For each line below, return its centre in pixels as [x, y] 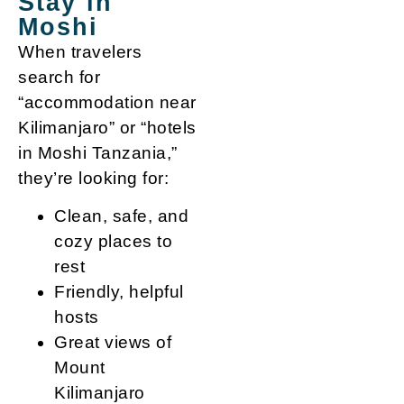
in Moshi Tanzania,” [98, 152]
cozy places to [113, 241]
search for [59, 77]
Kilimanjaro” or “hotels [107, 127]
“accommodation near [107, 102]
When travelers [80, 51]
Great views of [113, 342]
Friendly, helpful [119, 291]
